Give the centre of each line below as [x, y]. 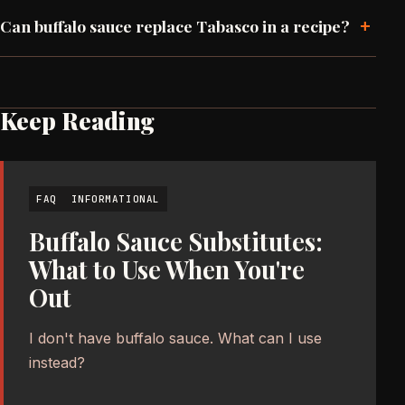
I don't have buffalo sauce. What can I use [175, 338]
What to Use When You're [167, 269]
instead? [57, 362]
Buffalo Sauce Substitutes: [176, 241]
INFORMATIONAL [115, 198]
